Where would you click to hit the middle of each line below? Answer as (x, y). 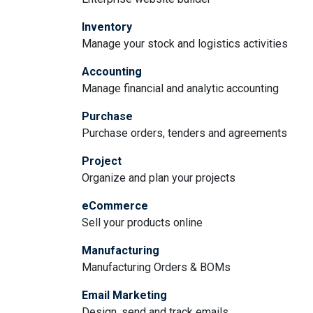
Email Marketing (124, 295)
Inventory (107, 27)
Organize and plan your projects (159, 178)
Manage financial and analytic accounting (180, 88)
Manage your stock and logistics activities (185, 44)
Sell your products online (142, 223)
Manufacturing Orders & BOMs (156, 267)
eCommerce (115, 206)
